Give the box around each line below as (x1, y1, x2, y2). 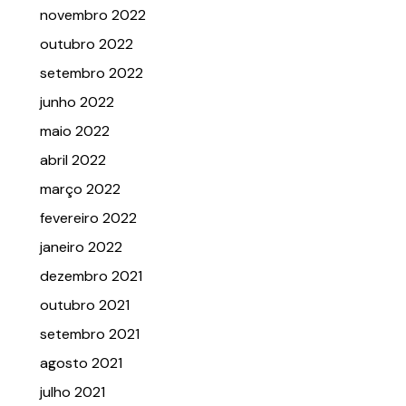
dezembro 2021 (40, 266, 142, 286)
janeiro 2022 (40, 237, 122, 257)
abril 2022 (40, 150, 106, 170)
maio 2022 (40, 121, 110, 141)
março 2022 (40, 179, 121, 199)
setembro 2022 (40, 63, 143, 83)
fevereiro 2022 (40, 208, 137, 228)
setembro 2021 (40, 324, 140, 344)
